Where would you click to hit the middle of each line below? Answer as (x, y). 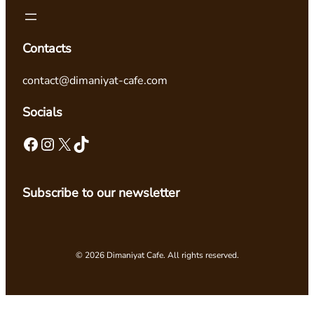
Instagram (46, 143)
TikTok (76, 143)
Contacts (47, 49)
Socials (42, 112)
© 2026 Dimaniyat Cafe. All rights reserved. (157, 255)
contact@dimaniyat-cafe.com (95, 81)
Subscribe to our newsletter (101, 193)
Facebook (26, 143)
